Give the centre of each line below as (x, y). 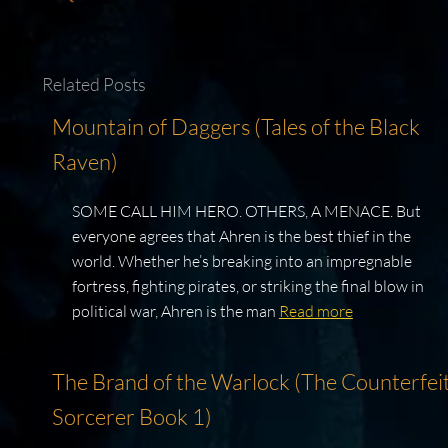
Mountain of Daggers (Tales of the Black (235, 127)
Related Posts (93, 84)
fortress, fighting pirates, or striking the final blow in (247, 286)
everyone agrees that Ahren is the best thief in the (241, 236)
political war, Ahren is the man (175, 311)
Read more (315, 311)
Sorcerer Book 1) (131, 417)
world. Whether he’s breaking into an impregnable (241, 261)
